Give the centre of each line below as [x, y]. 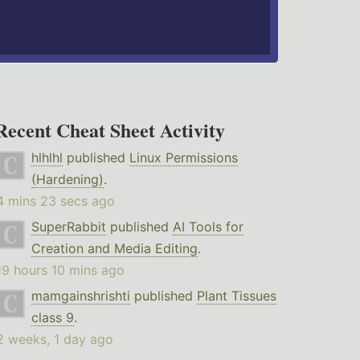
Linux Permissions [183, 158]
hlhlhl [47, 158]
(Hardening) [67, 180]
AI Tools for [208, 227]
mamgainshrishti [80, 296]
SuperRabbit [68, 227]
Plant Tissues [236, 296]
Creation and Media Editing [114, 249]
